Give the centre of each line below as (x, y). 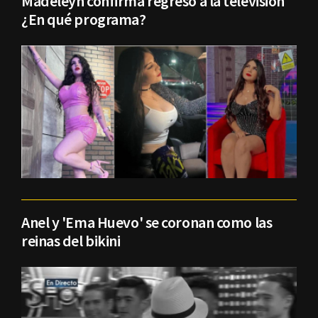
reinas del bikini (71, 240)
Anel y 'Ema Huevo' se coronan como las (147, 222)
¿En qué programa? (84, 20)
